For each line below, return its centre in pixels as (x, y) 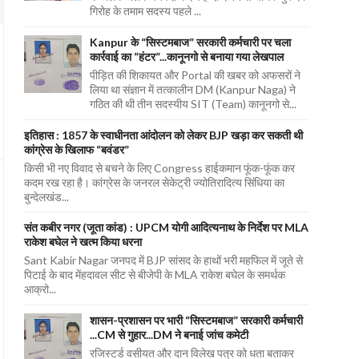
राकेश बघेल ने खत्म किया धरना (83, 242)
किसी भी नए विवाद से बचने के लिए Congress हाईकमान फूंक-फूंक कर (159, 167)
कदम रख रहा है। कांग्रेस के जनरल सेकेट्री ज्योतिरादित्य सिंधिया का (154, 182)
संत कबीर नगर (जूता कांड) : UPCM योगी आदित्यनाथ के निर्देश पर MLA (166, 228)
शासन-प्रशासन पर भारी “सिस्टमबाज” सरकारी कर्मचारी (196, 320)
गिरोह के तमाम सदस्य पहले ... (145, 11)
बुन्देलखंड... (46, 196)
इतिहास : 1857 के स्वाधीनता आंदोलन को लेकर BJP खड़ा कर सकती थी (163, 135)
